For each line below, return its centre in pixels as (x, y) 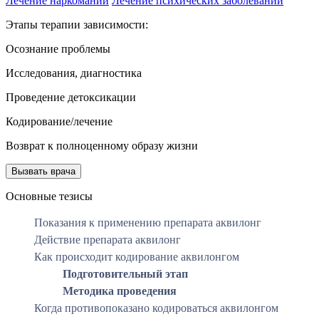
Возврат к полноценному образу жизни (102, 145)
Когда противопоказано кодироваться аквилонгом (156, 308)
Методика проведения (120, 291)
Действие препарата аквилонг (108, 239)
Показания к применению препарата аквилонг (148, 222)
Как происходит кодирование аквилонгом (137, 256)
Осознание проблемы (58, 48)
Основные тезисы (49, 196)
